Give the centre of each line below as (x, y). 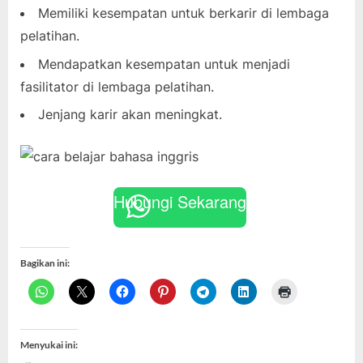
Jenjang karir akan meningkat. (130, 115)
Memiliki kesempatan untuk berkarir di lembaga (184, 13)
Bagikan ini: (45, 263)
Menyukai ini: (49, 345)
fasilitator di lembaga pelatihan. (117, 86)
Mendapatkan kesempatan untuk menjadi (164, 64)
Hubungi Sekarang (179, 202)
